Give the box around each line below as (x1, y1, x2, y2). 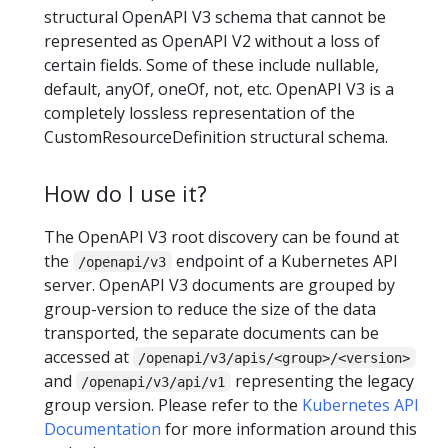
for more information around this (161, 417, 417, 440)
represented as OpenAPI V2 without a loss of (44, 30, 380, 53)
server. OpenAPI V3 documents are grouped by (44, 273, 395, 296)
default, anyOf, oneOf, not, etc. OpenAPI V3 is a (44, 78, 394, 101)
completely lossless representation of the (44, 102, 355, 125)
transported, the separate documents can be (44, 321, 379, 344)
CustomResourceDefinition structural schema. (44, 126, 388, 149)
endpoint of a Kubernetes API (171, 249, 398, 272)
